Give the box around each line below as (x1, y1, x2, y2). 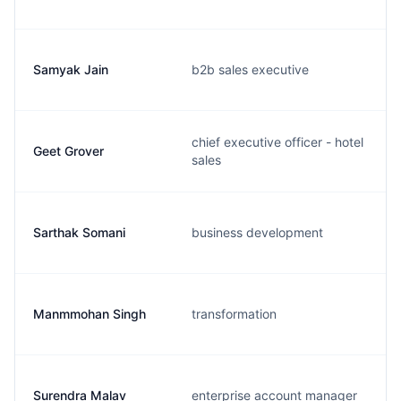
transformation (192, 306, 277, 321)
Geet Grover (33, 143, 104, 158)
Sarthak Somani (33, 225, 125, 240)
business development (192, 225, 323, 240)
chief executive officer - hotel (192, 134, 363, 149)
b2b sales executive (192, 62, 309, 77)
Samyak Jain (33, 62, 108, 77)
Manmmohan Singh (33, 306, 146, 321)
